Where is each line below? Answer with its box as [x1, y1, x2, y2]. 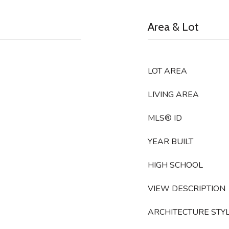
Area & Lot [148, 20, 199, 34]
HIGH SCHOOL [148, 159, 203, 171]
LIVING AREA [148, 89, 199, 100]
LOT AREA [148, 65, 187, 77]
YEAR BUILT [148, 136, 193, 147]
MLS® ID [148, 112, 182, 124]
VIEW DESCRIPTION [148, 183, 225, 194]
